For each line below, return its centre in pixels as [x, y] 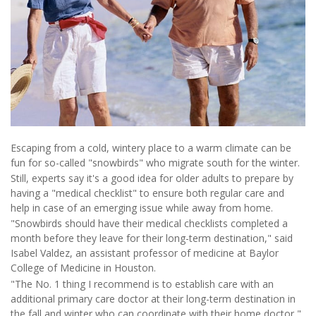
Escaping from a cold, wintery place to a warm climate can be [151, 147]
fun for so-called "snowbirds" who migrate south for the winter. [155, 162]
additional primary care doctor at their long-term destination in [153, 298]
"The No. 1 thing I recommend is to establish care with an [142, 284]
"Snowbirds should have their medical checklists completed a [149, 224]
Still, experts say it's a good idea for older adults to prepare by [152, 178]
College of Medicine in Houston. [83, 268]
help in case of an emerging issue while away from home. [142, 207]
